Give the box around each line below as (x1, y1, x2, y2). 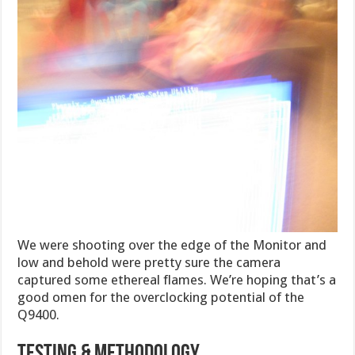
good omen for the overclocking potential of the (17, 288, 305, 305)
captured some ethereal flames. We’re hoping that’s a (17, 271, 337, 288)
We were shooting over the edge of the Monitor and (17, 236, 327, 253)
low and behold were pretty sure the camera (17, 254, 281, 270)
